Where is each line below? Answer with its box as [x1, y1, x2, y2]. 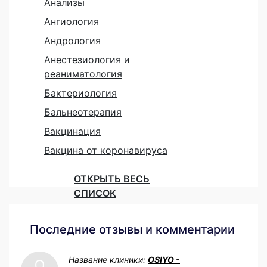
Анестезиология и [44, 53, 130, 66]
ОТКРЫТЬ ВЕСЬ [74, 172, 150, 185]
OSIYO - [148, 254, 180, 265]
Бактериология [44, 86, 117, 99]
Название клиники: [69, 254, 148, 265]
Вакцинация [44, 125, 101, 137]
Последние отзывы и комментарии [30, 222, 235, 237]
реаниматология [44, 67, 122, 80]
